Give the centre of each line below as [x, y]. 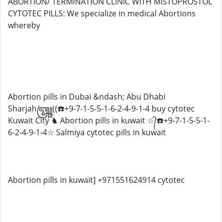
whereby [24, 25]
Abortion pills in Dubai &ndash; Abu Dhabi [87, 97]
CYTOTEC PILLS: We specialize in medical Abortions [102, 13]
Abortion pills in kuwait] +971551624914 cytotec [96, 180]
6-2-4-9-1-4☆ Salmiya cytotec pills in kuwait [87, 132]
